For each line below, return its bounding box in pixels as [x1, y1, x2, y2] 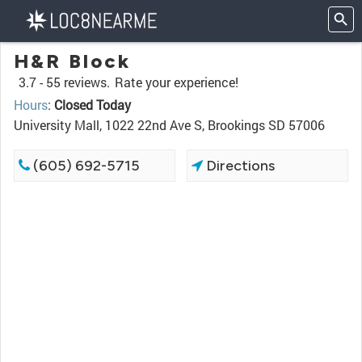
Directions [203, 157, 276, 175]
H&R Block [14, 49, 131, 73]
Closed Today [54, 96, 131, 113]
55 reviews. [46, 74, 110, 90]
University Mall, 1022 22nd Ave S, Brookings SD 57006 [14, 116, 325, 133]
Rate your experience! [115, 74, 238, 90]
